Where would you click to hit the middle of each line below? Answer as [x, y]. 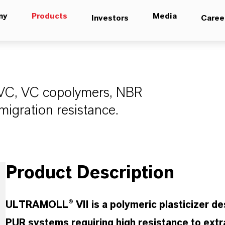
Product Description [90, 173]
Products [49, 16]
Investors [110, 18]
